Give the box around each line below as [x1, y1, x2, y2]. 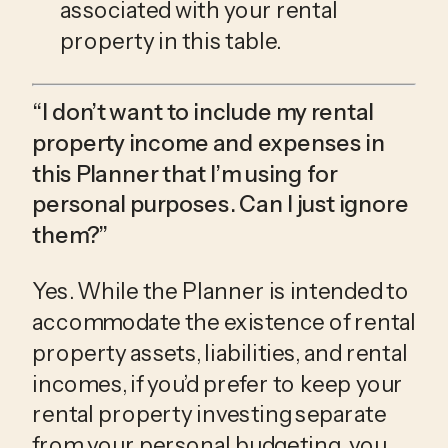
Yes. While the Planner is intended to [32, 277, 409, 306]
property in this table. [60, 26, 285, 55]
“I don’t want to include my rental [32, 97, 374, 126]
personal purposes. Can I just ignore [32, 190, 409, 219]
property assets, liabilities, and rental [32, 338, 408, 367]
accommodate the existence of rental [32, 307, 416, 336]
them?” [32, 221, 110, 250]
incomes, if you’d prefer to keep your [32, 369, 404, 398]
